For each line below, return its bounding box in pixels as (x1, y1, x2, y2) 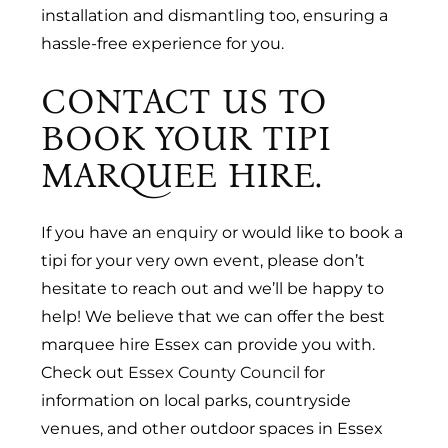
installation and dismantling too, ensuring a (41, 5, 389, 25)
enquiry (156, 222, 219, 242)
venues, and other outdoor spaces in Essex (41, 418, 384, 438)
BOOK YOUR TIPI (41, 116, 331, 159)
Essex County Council (128, 362, 301, 382)
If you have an (41, 222, 157, 242)
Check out (41, 362, 129, 382)
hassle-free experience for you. (41, 33, 285, 53)
